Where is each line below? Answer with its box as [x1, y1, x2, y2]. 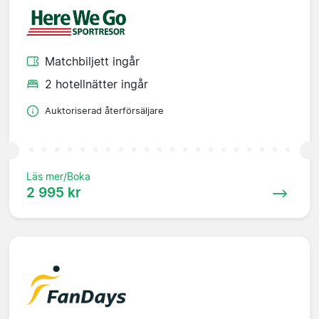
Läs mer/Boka [26, 170, 90, 183]
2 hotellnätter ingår [45, 77, 148, 92]
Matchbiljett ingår [45, 54, 140, 69]
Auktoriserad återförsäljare [45, 105, 164, 117]
